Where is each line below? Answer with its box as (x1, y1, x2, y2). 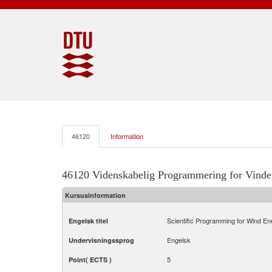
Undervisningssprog (69, 236, 134, 245)
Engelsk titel (69, 216, 108, 225)
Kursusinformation (65, 191, 126, 200)
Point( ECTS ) (69, 255, 112, 264)
